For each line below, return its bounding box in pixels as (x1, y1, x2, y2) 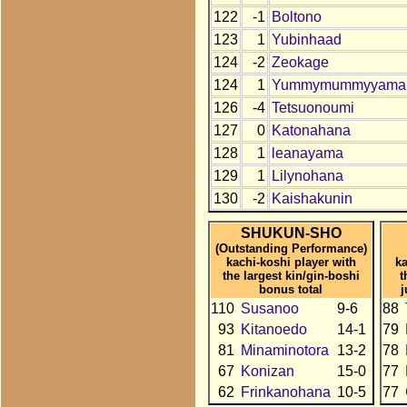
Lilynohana (271, 168, 343, 184)
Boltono (271, 9, 322, 25)
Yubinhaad (271, 32, 342, 48)
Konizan (240, 362, 294, 379)
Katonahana (271, 123, 351, 139)
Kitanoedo (240, 321, 307, 337)
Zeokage (271, 55, 329, 71)
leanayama (271, 145, 343, 162)
